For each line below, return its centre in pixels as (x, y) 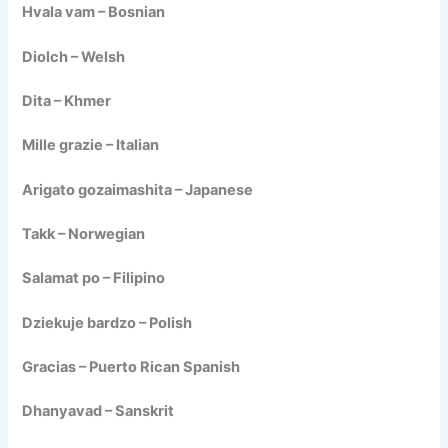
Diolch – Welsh (74, 56)
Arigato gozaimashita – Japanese (138, 189)
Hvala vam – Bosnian (94, 12)
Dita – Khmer (67, 101)
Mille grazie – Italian (91, 145)
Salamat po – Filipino (94, 278)
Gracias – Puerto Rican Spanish (131, 367)
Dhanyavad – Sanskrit (98, 411)
